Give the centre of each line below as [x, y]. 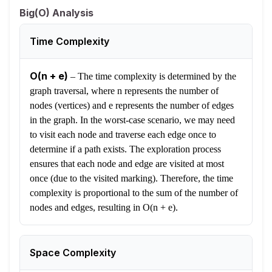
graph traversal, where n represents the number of [124, 91]
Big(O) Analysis [56, 13]
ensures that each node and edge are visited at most [127, 164]
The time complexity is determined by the [157, 76]
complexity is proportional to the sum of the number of [134, 193]
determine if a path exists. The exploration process [125, 149]
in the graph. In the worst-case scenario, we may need [132, 120]
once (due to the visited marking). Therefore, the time [131, 178]
